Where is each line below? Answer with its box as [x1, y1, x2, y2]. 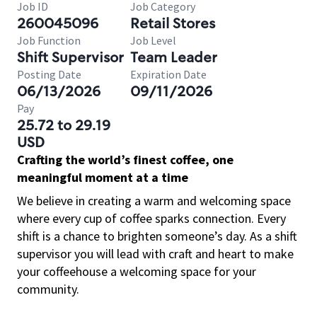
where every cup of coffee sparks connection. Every [17, 210, 286, 226]
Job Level [130, 33, 176, 47]
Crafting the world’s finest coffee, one [17, 151, 234, 168]
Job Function [17, 33, 81, 47]
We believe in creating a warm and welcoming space [17, 192, 291, 209]
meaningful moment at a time [17, 169, 188, 185]
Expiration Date [130, 67, 207, 81]
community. [17, 281, 79, 297]
